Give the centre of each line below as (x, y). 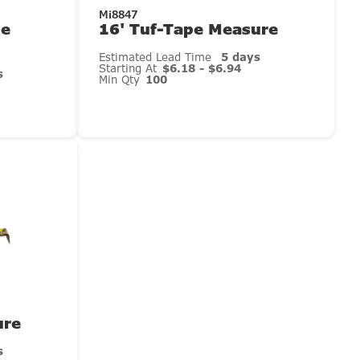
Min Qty (122, 80)
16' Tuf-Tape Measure (189, 29)
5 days (240, 57)
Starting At (130, 69)
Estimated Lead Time (157, 57)
